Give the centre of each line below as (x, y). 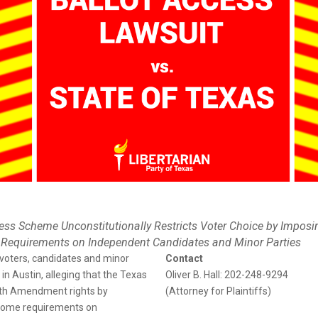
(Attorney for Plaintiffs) (219, 291)
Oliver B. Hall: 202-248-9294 (227, 274)
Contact (185, 258)
